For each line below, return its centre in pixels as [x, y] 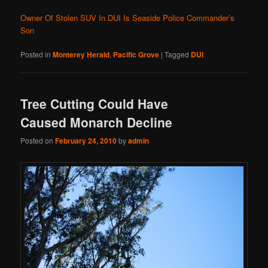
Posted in [36, 54]
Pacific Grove [136, 54]
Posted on [38, 141]
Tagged [177, 54]
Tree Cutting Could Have [95, 104]
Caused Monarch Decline [97, 122]
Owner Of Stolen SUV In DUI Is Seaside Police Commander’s [128, 17]
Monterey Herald [81, 54]
